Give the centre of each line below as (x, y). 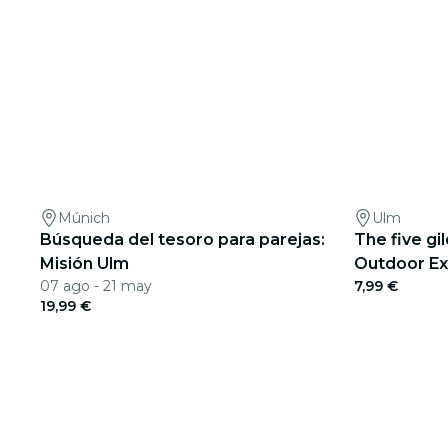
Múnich (84, 218)
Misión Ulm (84, 263)
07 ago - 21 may (96, 286)
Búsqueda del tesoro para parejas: (182, 239)
